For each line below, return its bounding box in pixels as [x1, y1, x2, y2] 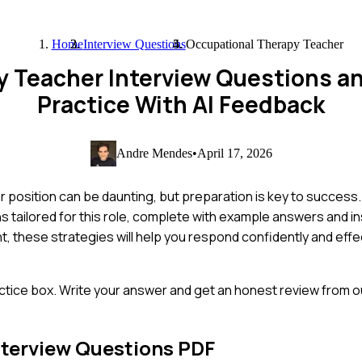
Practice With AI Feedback [37, 89, 325, 120]
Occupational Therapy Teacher [185, 37, 343, 51]
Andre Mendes [116, 145, 192, 160]
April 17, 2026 [196, 145, 272, 160]
